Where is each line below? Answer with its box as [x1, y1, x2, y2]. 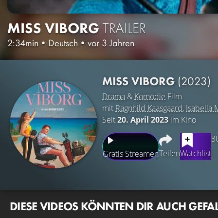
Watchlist [180, 147, 211, 159]
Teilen [159, 147, 180, 159]
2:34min [7, 36, 38, 49]
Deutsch [48, 36, 78, 49]
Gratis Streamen [103, 148, 159, 159]
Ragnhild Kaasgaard [115, 102, 182, 113]
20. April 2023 [117, 114, 168, 125]
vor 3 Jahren [88, 36, 134, 49]
